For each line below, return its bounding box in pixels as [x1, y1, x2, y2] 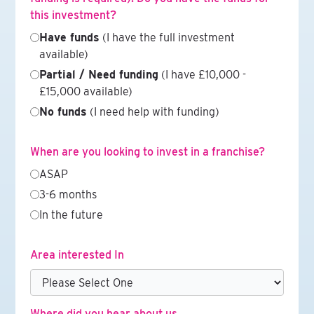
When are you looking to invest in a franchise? [29, 145, 265, 158]
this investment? [29, 8, 116, 22]
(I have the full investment [99, 31, 235, 44]
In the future [39, 208, 103, 221]
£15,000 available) [39, 85, 132, 98]
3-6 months [39, 188, 97, 201]
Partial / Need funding [39, 68, 158, 81]
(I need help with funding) [86, 105, 219, 118]
